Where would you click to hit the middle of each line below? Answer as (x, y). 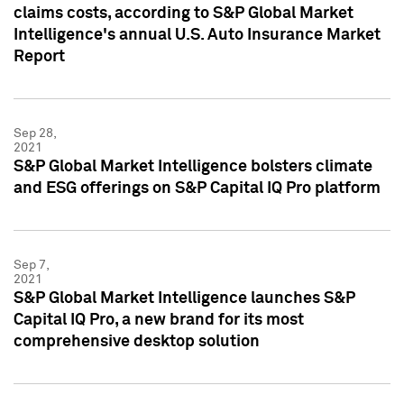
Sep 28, (35, 133)
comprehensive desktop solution (137, 341)
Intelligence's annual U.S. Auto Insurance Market (197, 35)
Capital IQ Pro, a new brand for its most (159, 320)
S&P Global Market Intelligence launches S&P (184, 298)
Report (39, 56)
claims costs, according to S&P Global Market (184, 13)
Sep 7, (31, 265)
